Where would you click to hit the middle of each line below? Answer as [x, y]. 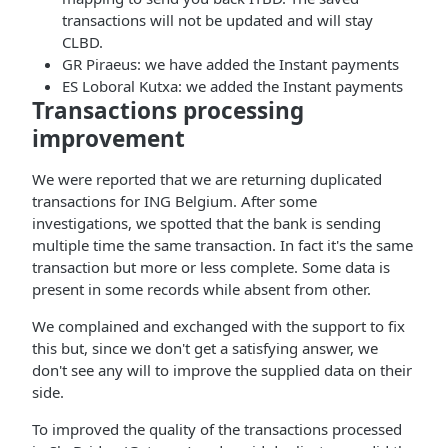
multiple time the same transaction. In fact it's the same [222, 245]
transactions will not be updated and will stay [217, 20]
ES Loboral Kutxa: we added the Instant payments [232, 86]
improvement [108, 138]
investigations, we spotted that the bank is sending [206, 223]
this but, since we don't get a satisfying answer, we [205, 348]
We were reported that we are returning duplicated [207, 179]
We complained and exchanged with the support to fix [218, 326]
